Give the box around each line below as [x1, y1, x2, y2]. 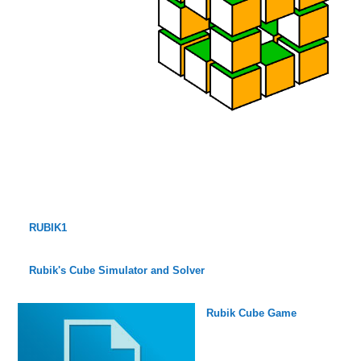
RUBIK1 [28, 221, 67, 234]
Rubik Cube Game [205, 306, 297, 319]
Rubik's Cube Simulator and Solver [28, 263, 205, 276]
